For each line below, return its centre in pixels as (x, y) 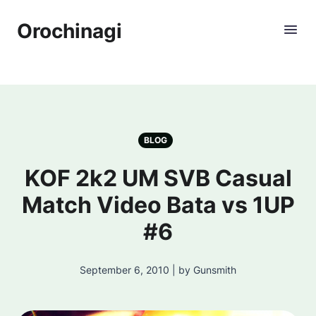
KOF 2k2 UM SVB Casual (158, 178)
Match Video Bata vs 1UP (158, 205)
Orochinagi (69, 31)
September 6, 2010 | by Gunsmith (158, 270)
